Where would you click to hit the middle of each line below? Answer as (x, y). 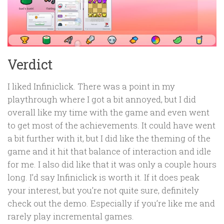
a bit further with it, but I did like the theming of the (109, 138)
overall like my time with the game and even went (108, 112)
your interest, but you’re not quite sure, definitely (103, 190)
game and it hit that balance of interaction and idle (109, 151)
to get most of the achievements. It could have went (111, 125)
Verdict (30, 64)
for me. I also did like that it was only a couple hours (112, 164)
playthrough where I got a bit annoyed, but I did (102, 99)
